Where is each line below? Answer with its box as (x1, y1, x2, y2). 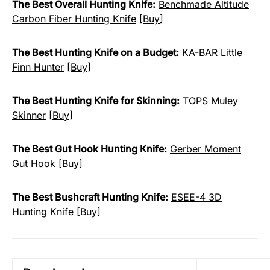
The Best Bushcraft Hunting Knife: (12, 191, 168, 204)
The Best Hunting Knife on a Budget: (12, 46, 179, 59)
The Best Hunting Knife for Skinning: (12, 95, 180, 107)
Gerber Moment (170, 143, 241, 155)
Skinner (12, 109, 46, 122)
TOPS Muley (183, 95, 238, 107)
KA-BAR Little (182, 46, 242, 59)
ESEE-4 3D (171, 191, 222, 204)
